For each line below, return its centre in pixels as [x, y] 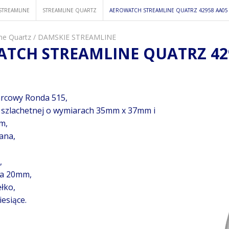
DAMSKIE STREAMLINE [77, 37]
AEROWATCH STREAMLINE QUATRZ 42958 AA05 [169, 10]
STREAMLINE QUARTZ [70, 10]
